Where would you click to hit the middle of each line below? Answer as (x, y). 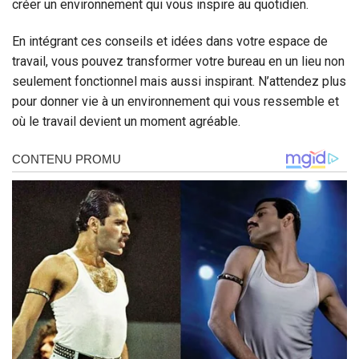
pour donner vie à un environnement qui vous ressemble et (175, 101)
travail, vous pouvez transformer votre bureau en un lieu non (178, 61)
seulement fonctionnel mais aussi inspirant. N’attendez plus (179, 81)
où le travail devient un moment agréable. (126, 121)
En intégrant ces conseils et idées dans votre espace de (170, 41)
